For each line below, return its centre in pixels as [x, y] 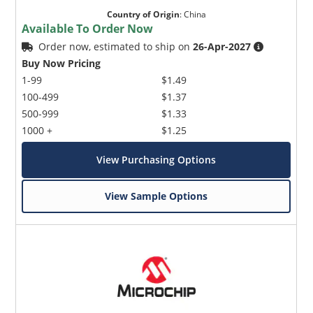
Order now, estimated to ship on [116, 46]
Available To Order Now [88, 28]
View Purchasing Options [156, 159]
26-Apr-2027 [222, 46]
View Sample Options [156, 196]
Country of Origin [143, 14]
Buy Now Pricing [61, 63]
